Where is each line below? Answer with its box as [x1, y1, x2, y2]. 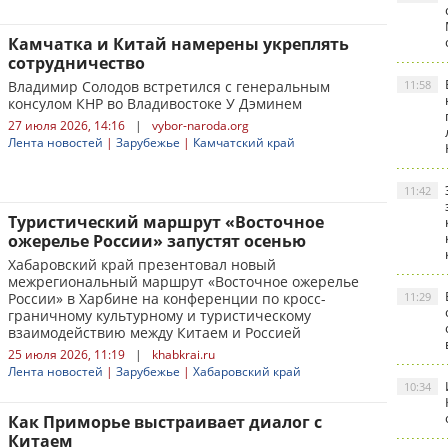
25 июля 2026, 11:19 [8, 346, 125, 363]
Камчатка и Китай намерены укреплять [8, 33, 349, 55]
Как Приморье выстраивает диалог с [8, 411, 322, 433]
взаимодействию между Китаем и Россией [8, 323, 301, 342]
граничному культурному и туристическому [8, 306, 311, 325]
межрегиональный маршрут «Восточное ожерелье [8, 272, 359, 291]
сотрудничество [8, 52, 145, 74]
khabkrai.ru [152, 346, 215, 363]
